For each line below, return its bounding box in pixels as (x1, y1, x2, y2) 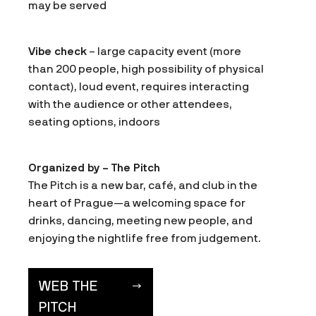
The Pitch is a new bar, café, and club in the (28, 178, 257, 191)
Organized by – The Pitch (28, 161, 160, 174)
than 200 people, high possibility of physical (28, 62, 264, 75)
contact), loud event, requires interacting (28, 80, 249, 92)
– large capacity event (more (87, 44, 241, 57)
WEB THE (39, 277, 98, 293)
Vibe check (28, 44, 87, 57)
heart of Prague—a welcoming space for (28, 196, 245, 209)
